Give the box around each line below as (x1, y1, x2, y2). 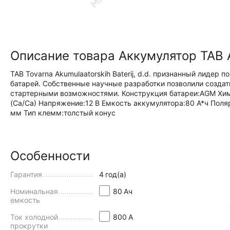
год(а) (105, 170, 126, 179)
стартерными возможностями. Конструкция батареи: (10, 89, 200, 98)
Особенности (10, 148, 90, 163)
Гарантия (10, 170, 42, 179)
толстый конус (64, 108, 116, 117)
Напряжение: (39, 99, 85, 107)
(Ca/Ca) (10, 99, 39, 107)
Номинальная (10, 187, 58, 196)
